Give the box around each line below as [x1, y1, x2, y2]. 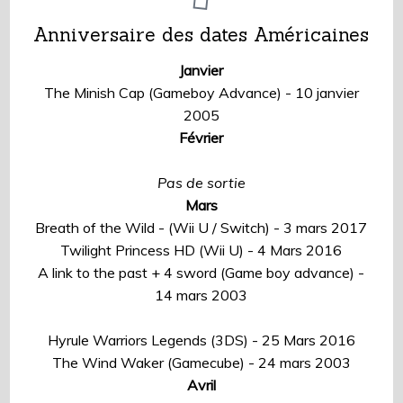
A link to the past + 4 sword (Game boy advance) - [38, 263, 365, 282]
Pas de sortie [157, 173, 246, 192]
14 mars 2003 [155, 285, 248, 304]
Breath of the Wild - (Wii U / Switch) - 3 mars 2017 [35, 218, 368, 237]
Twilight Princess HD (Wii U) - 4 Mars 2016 [60, 240, 343, 259]
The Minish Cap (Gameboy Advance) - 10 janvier [43, 83, 359, 102]
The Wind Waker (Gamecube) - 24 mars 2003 [51, 353, 351, 372]
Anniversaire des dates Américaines [33, 22, 370, 48]
